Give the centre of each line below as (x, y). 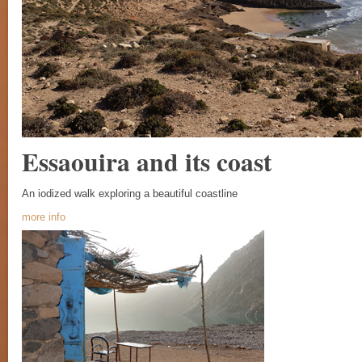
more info (44, 217)
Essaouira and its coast (147, 162)
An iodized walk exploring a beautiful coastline (130, 194)
